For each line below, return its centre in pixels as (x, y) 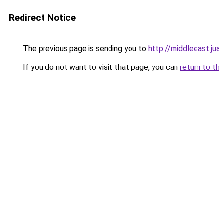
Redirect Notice (42, 17)
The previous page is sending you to (85, 49)
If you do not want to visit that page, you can (100, 67)
